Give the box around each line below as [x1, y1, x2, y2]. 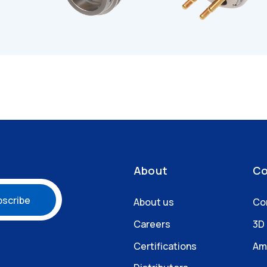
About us [133, 195, 174, 209]
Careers [133, 218, 170, 231]
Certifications [133, 239, 197, 253]
